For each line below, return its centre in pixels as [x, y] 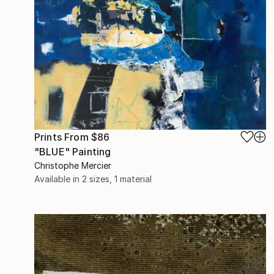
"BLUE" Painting [73, 151]
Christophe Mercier [73, 165]
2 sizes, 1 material [117, 179]
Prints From [63, 137]
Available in [58, 179]
